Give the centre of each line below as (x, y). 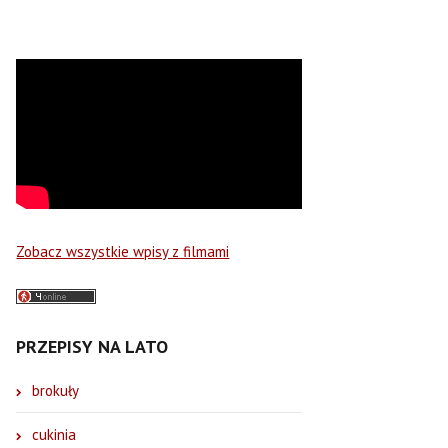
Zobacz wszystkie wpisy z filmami (123, 251)
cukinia (54, 434)
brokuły (56, 390)
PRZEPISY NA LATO (92, 346)
